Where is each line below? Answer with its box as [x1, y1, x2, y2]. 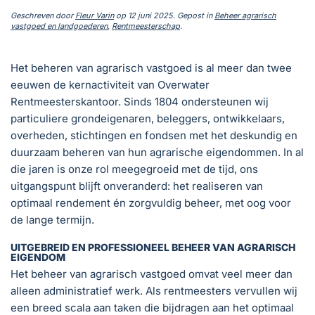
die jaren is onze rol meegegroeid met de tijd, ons [11, 162, 258, 176]
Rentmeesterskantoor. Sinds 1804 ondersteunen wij [11, 94, 269, 108]
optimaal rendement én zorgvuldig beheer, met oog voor [11, 195, 291, 210]
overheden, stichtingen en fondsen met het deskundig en [11, 128, 297, 142]
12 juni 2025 [128, 10, 173, 20]
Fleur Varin [75, 10, 114, 20]
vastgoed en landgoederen [11, 20, 108, 31]
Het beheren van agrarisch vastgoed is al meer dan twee [11, 60, 292, 75]
